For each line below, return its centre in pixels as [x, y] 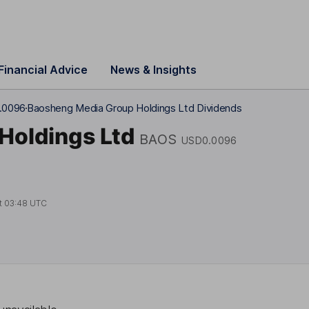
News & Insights [153, 70]
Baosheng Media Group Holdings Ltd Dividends [134, 108]
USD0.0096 [209, 140]
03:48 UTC [26, 203]
